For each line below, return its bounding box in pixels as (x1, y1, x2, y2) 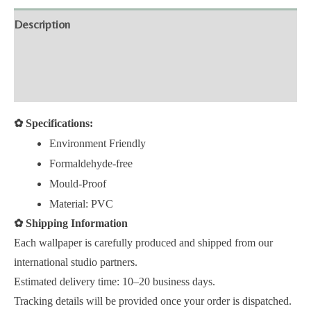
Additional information (14, 48, 122, 62)
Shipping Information (23, 217, 128, 230)
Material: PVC (49, 198, 116, 210)
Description (14, 17, 70, 31)
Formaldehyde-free (49, 158, 133, 170)
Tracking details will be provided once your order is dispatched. (14, 295, 292, 308)
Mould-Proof (49, 178, 106, 190)
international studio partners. (14, 256, 137, 269)
